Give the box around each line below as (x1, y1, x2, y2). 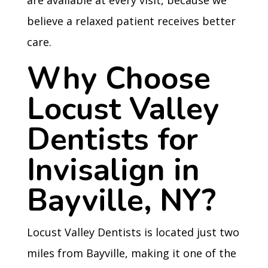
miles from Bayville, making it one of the (26, 246, 236, 260)
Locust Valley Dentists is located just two (26, 225, 239, 239)
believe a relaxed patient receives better (26, 14, 236, 28)
